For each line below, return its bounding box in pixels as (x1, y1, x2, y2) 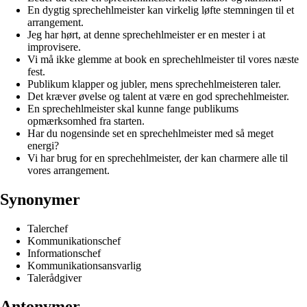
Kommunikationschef (27, 234, 121, 247)
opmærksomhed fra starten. (27, 114, 145, 127)
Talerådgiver (27, 271, 82, 284)
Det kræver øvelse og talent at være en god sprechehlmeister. (27, 90, 289, 102)
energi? (27, 139, 59, 151)
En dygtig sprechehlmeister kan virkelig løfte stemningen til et (27, 3, 294, 16)
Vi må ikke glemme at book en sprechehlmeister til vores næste (27, 53, 299, 65)
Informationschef (27, 247, 101, 259)
